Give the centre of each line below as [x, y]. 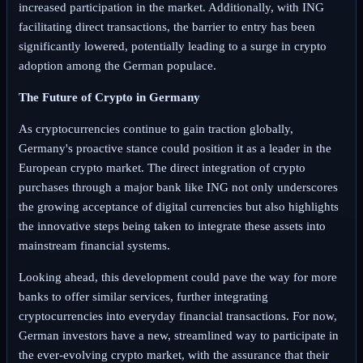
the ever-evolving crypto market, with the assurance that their [173, 354]
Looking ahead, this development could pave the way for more [177, 277]
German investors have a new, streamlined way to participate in [178, 335]
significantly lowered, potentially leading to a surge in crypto [172, 46]
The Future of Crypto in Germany [109, 97]
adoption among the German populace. [117, 65]
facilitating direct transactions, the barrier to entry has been [167, 26]
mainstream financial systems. [94, 245]
